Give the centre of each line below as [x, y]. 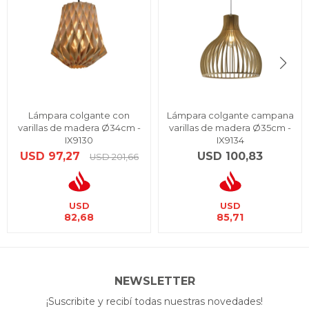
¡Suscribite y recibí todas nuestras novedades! [154, 301]
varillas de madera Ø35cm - [230, 128]
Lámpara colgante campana [230, 115]
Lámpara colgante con [79, 115]
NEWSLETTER [154, 281]
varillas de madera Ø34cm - [79, 128]
